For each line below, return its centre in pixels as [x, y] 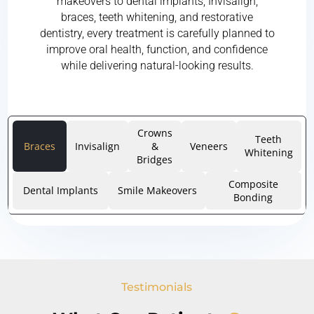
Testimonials [157, 287]
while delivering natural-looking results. [157, 65]
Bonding [253, 197]
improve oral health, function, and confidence [157, 49]
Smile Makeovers [157, 191]
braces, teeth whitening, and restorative [157, 17]
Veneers [209, 146]
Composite [253, 184]
